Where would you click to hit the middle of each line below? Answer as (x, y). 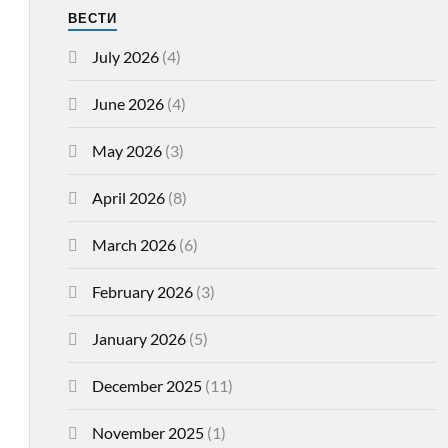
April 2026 (128, 197)
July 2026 (125, 56)
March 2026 (133, 244)
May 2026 (126, 150)
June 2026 (127, 103)
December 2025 (146, 385)
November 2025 (147, 432)
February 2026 (142, 291)
